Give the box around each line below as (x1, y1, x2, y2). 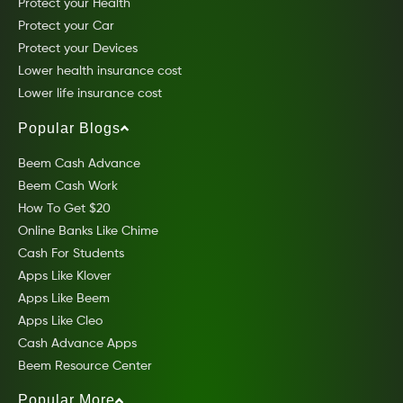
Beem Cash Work (18, 179, 118, 193)
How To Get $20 (18, 201, 111, 215)
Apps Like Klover (18, 269, 112, 282)
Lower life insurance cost (18, 87, 162, 101)
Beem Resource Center (18, 359, 152, 372)
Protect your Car (18, 20, 114, 33)
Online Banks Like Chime (18, 224, 158, 237)
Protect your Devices (18, 42, 138, 56)
